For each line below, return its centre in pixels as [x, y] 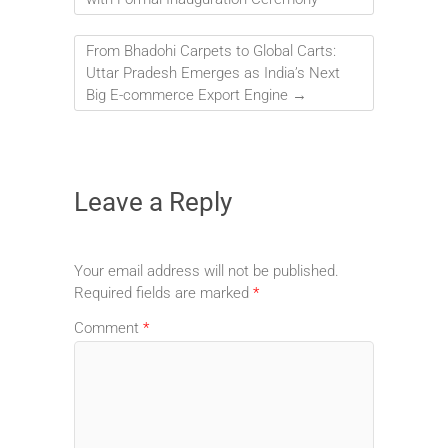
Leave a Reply [153, 201]
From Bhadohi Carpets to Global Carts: [211, 50]
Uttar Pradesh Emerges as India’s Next [213, 72]
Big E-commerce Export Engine [189, 94]
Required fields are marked [163, 292]
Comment [108, 328]
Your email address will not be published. [206, 270]
